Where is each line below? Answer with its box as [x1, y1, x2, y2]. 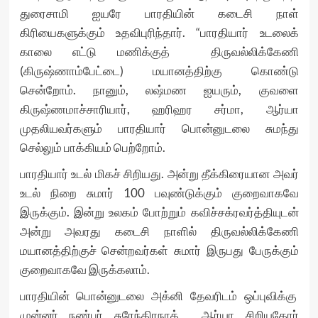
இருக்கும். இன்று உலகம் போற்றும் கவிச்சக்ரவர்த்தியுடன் [19, 204, 299, 219]
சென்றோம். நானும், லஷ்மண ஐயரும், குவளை [19, 82, 299, 97]
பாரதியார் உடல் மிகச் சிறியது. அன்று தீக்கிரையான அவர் [19, 166, 299, 181]
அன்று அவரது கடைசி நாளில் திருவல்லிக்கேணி [19, 224, 299, 238]
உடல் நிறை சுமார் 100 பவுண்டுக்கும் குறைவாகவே [19, 185, 299, 200]
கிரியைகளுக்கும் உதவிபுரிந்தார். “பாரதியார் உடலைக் [19, 25, 299, 40]
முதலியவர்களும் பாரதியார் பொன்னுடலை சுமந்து [19, 121, 299, 136]
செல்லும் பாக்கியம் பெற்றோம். [19, 140, 165, 155]
